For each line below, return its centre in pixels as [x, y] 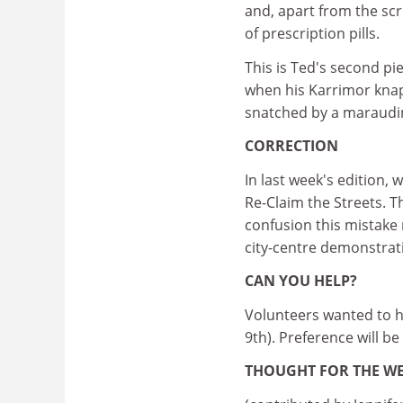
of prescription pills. [312, 33]
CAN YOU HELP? [301, 281]
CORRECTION [291, 146]
